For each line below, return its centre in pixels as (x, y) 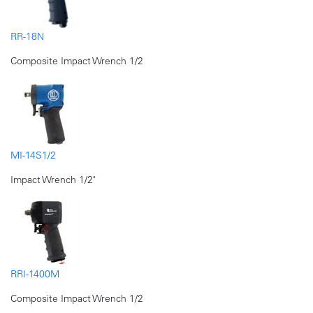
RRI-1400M (35, 274)
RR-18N (27, 36)
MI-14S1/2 (33, 155)
